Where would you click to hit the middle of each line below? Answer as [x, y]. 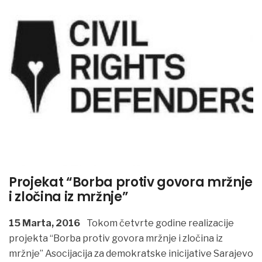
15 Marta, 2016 [44, 223]
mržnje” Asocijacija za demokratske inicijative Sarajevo [131, 254]
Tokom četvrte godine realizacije [159, 223]
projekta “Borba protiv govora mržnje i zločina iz [116, 239]
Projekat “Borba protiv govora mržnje [131, 182]
